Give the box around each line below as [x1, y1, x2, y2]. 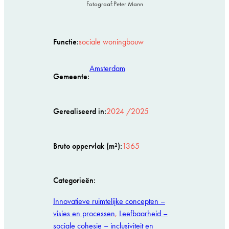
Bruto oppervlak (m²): [53, 141, 122, 151]
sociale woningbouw [79, 37, 144, 47]
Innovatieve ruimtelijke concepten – [53, 196, 165, 206]
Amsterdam [89, 63, 125, 73]
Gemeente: [53, 72, 89, 82]
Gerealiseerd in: [53, 106, 106, 116]
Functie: [53, 37, 79, 47]
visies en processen [53, 208, 115, 218]
